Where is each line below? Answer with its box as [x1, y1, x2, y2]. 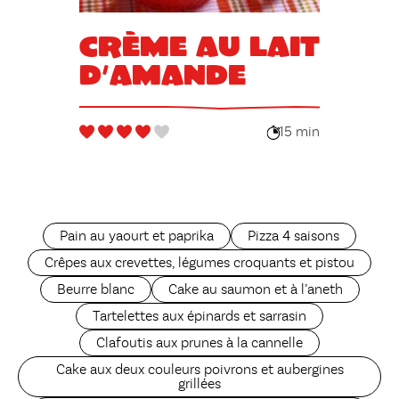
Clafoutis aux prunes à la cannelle [96, 336, 303, 351]
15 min [279, 126, 321, 141]
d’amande [78, 55, 246, 91]
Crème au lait [78, 27, 320, 62]
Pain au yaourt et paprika [60, 229, 214, 244]
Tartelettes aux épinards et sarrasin [93, 309, 306, 324]
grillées [178, 377, 221, 392]
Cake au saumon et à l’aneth [167, 282, 343, 297]
